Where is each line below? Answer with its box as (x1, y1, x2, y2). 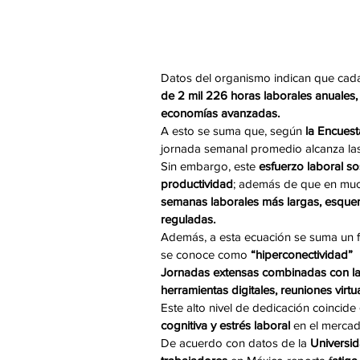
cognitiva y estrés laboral (161, 318, 290, 333)
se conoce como (161, 247, 251, 262)
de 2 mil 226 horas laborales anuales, (161, 88, 358, 103)
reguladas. (161, 212, 215, 227)
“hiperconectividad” (251, 247, 353, 262)
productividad (161, 177, 233, 191)
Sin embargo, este (161, 159, 259, 174)
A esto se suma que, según (161, 124, 302, 138)
